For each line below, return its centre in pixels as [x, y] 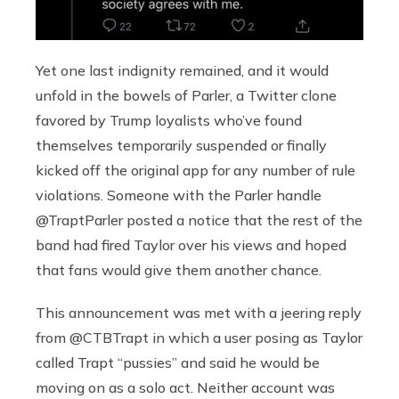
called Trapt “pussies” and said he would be [178, 363]
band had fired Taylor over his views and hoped [191, 245]
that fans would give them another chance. [179, 270]
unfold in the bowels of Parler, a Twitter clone [186, 96]
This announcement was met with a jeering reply [199, 313]
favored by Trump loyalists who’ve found [169, 121]
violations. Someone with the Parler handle [179, 195]
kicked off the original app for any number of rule [195, 171]
